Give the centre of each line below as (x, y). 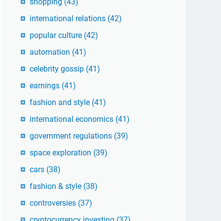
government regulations (72, 136)
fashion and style (61, 102)
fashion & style (56, 186)
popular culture (57, 35)
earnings (46, 85)
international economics (73, 119)
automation (51, 52)
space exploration (61, 152)
